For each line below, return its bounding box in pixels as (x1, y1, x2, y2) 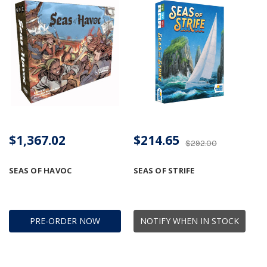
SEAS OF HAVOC (9, 165, 72, 176)
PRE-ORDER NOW (30, 215, 100, 227)
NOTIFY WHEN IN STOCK (140, 215, 239, 227)
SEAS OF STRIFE (133, 165, 195, 176)
